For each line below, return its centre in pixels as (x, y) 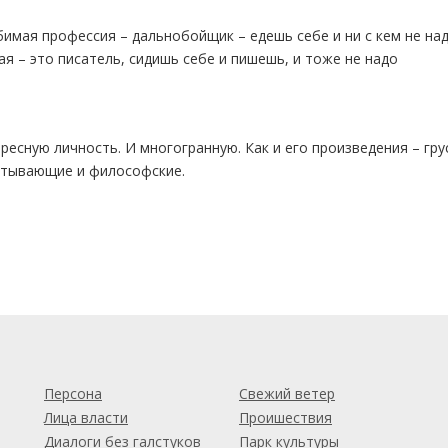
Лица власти (86, 418)
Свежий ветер (287, 394)
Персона (73, 394)
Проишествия (285, 418)
